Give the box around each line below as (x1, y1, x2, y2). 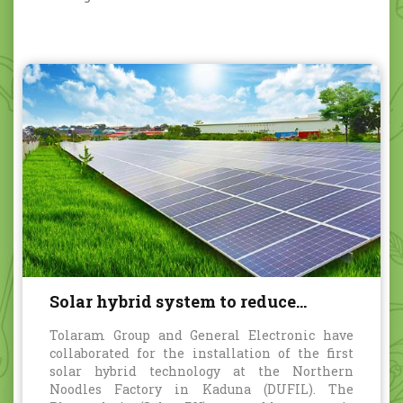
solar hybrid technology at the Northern (49, 362, 354, 380)
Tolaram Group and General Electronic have (49, 326, 354, 344)
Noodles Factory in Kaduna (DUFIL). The (49, 380, 354, 398)
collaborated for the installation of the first (49, 344, 354, 362)
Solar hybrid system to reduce (49, 290, 296, 312)
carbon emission (49, 312, 185, 335)
